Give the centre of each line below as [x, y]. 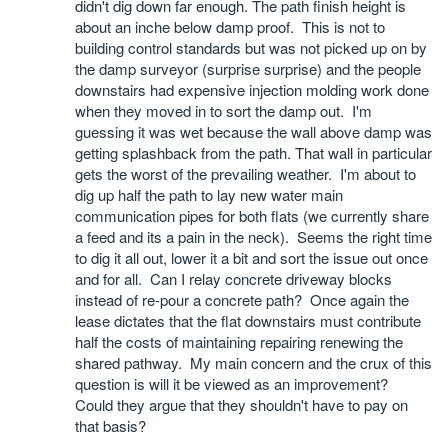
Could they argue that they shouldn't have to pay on [241, 404]
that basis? [110, 425]
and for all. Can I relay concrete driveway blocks [233, 278]
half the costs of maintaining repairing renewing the [239, 341]
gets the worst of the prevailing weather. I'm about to [245, 173]
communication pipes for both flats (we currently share [252, 215]
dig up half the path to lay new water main [209, 194]
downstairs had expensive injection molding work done [252, 89]
